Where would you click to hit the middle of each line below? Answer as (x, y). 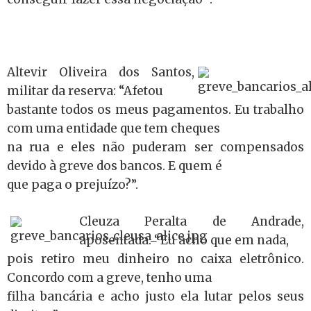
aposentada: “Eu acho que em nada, (184, 240)
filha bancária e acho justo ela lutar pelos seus (155, 296)
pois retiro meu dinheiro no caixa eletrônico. (155, 259)
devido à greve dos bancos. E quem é (115, 166)
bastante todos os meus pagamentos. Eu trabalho (155, 110)
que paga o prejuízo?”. (73, 185)
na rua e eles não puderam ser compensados (155, 147)
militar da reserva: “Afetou (85, 91)
